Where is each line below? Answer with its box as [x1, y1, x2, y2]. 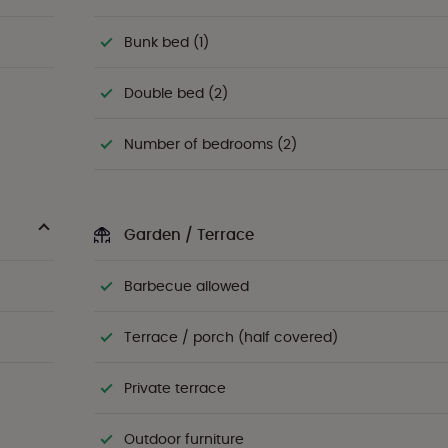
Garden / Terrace [124, 224, 254, 245]
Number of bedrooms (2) [124, 134, 297, 154]
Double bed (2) [124, 83, 228, 103]
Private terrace [124, 378, 226, 398]
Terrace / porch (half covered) [124, 327, 338, 347]
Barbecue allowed [124, 276, 249, 296]
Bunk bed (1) [124, 32, 209, 52]
